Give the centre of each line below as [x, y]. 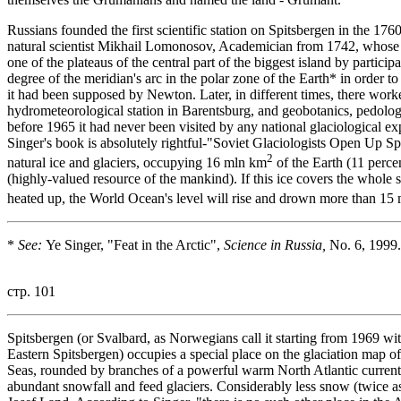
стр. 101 [31, 292]
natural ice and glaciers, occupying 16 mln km [137, 162]
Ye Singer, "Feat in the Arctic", [133, 245]
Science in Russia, [275, 245]
